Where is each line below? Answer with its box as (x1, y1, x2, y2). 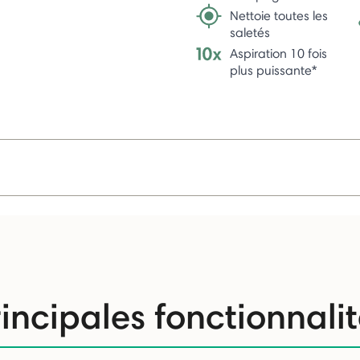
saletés (230, 24, 270, 40)
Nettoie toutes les (230, 7, 328, 23)
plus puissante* (230, 62, 317, 78)
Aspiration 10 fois (230, 45, 327, 61)
